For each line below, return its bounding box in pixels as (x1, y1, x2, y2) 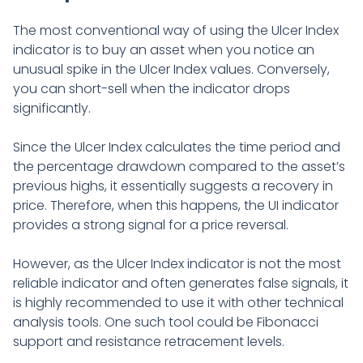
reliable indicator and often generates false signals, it (13, 273, 348, 293)
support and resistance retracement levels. (13, 331, 284, 351)
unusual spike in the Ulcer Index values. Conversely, (13, 59, 330, 79)
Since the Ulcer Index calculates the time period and (13, 137, 340, 156)
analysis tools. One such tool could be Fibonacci (13, 312, 318, 331)
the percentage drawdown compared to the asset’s (13, 156, 345, 176)
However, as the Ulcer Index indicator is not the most (13, 254, 341, 273)
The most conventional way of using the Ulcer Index (13, 20, 339, 40)
